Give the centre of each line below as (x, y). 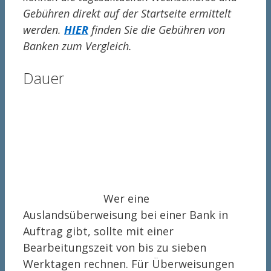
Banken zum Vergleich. (77, 46)
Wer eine (126, 198)
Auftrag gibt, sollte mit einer (98, 231)
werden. (44, 30)
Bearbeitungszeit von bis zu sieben (115, 247)
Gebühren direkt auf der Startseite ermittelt (127, 14)
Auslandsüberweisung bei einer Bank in (126, 214)
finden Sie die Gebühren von (157, 30)
